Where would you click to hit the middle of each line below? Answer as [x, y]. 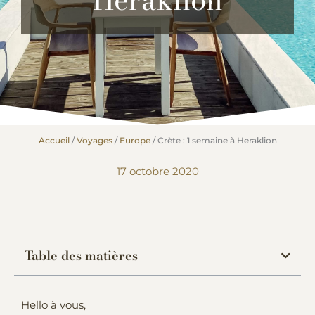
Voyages [94, 140]
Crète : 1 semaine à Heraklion [217, 140]
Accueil [54, 140]
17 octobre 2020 [157, 171]
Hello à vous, [53, 305]
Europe [135, 140]
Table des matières [81, 255]
